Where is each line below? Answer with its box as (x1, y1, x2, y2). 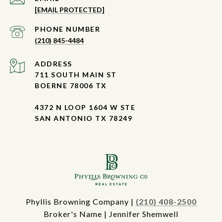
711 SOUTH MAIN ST (35, 70, 117, 79)
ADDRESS (35, 59, 72, 68)
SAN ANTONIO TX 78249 (35, 113, 132, 122)
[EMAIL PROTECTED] (35, 5, 105, 14)
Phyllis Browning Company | (25, 196, 136, 206)
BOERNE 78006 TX (35, 81, 107, 90)
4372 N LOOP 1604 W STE (35, 103, 135, 111)
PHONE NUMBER (35, 24, 100, 33)
